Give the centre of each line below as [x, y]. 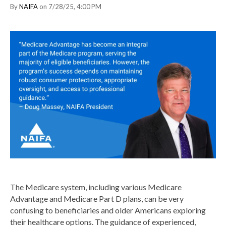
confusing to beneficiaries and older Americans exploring [108, 210]
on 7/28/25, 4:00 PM [70, 7]
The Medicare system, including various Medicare [96, 187]
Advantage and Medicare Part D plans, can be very [97, 199]
